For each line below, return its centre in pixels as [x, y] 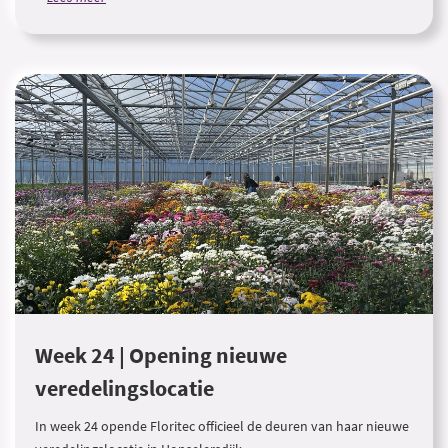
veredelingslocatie [124, 388]
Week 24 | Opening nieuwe [161, 355]
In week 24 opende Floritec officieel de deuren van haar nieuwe [222, 426]
